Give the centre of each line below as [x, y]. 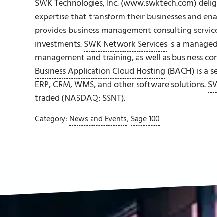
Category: [52, 119]
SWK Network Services [125, 44]
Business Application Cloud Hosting [100, 71]
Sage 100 [145, 119]
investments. [59, 44]
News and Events [98, 119]
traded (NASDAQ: [69, 98]
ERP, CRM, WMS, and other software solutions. [121, 85]
